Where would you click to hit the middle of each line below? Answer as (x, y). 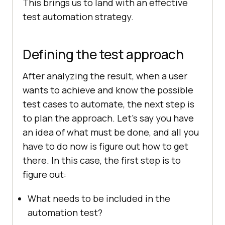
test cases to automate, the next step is (108, 104)
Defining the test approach (103, 54)
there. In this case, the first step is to (102, 160)
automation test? (65, 212)
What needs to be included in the (99, 198)
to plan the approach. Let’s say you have (108, 118)
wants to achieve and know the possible (108, 90)
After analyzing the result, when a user (105, 76)
